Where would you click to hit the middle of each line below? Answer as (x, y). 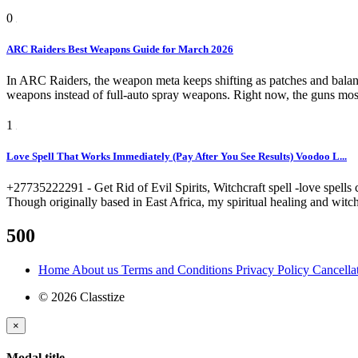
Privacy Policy (274, 269)
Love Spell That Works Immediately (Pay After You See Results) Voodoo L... (177, 156)
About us (97, 269)
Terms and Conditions (179, 269)
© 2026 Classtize (82, 296)
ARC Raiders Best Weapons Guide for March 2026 (120, 49)
